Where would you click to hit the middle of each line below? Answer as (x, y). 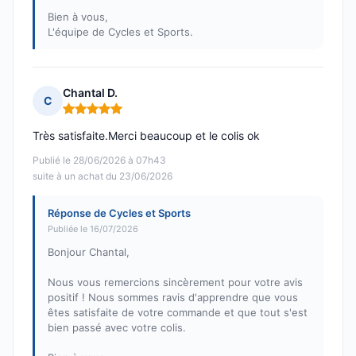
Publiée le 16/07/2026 (93, 229)
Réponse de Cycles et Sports (119, 213)
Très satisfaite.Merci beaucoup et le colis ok (146, 136)
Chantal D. (90, 93)
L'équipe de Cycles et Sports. (120, 32)
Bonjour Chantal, (89, 252)
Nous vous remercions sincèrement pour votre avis (175, 282)
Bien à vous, (78, 17)
